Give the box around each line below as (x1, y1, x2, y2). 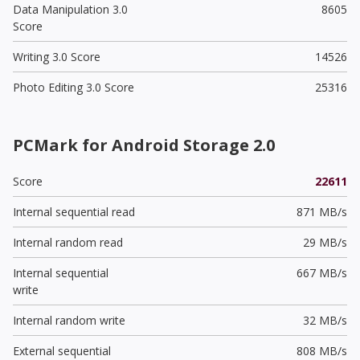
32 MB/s (302, 312, 347, 328)
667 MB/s (296, 264, 347, 280)
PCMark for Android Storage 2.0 (13, 133, 275, 156)
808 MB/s (296, 342, 347, 358)
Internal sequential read (13, 203, 135, 219)
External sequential (13, 342, 111, 358)
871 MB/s (296, 203, 347, 219)
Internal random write (13, 312, 125, 328)
